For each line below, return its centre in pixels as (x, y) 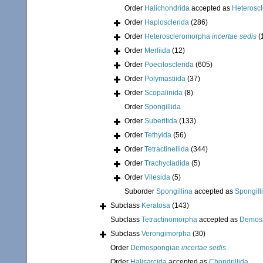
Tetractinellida (167, 149)
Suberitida (161, 121)
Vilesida (157, 178)
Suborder (140, 192)
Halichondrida (167, 9)
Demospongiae (156, 248)
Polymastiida (165, 79)
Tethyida (158, 135)
